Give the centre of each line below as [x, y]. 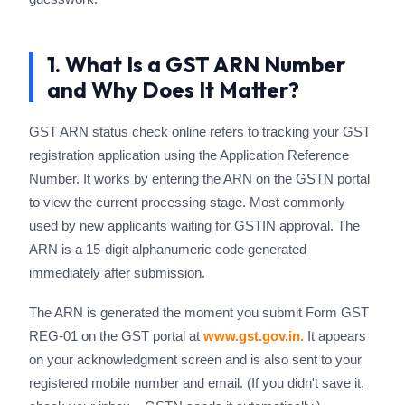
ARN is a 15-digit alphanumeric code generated [168, 249]
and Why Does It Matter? [173, 89]
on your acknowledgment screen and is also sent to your [195, 359]
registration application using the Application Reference [189, 155]
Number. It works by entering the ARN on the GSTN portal [199, 179]
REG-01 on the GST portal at [116, 336]
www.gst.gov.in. [254, 336]
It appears [335, 336]
